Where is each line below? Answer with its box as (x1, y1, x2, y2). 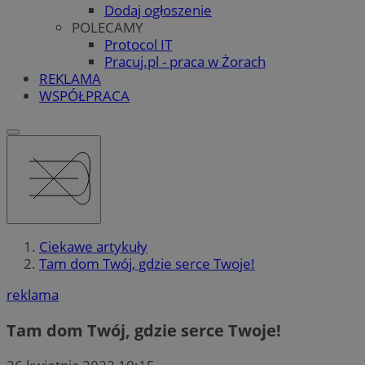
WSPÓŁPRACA (39, 86, 130, 105)
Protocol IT (104, 34, 172, 54)
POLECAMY (72, 17, 143, 37)
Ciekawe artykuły (39, 237, 147, 257)
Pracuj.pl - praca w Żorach (104, 51, 266, 71)
